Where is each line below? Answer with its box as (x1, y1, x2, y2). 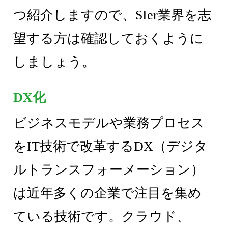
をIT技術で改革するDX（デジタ (13, 139, 208, 154)
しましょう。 (13, 54, 96, 70)
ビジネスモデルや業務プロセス (13, 116, 205, 131)
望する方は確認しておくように (13, 31, 204, 46)
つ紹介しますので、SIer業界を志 (13, 8, 212, 23)
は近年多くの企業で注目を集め (13, 186, 202, 201)
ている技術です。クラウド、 (13, 209, 190, 224)
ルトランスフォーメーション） (13, 162, 205, 178)
